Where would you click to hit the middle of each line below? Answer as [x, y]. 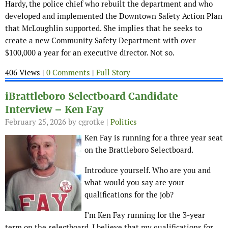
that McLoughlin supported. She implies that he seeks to [104, 28]
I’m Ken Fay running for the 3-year [145, 215]
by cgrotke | [88, 122]
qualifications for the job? [129, 195]
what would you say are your [134, 183]
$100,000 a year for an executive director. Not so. [90, 53]
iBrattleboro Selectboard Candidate [91, 97]
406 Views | [26, 73]
